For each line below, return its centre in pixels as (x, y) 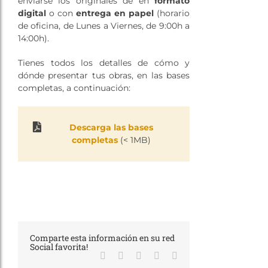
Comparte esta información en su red (102, 238)
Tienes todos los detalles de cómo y (104, 63)
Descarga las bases (111, 128)
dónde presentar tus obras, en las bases (104, 76)
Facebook (124, 255)
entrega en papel (115, 13)
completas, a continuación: (74, 88)
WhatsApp (180, 255)
